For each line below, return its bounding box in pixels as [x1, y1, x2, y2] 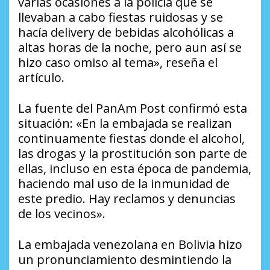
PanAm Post [96, 100, 165, 117]
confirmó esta [165, 100, 247, 117]
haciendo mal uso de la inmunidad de [18, 175, 230, 192]
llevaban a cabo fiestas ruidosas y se [18, 9, 223, 26]
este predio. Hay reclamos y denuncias [18, 190, 236, 207]
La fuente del [18, 100, 96, 117]
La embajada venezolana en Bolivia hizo [18, 236, 242, 253]
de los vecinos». [18, 206, 105, 222]
